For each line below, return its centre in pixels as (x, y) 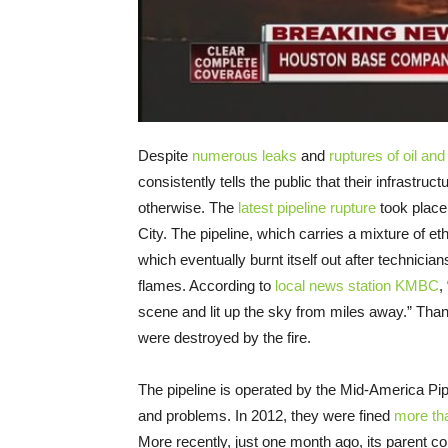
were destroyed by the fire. (224, 337)
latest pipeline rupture (307, 207)
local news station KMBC (357, 285)
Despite (165, 155)
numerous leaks (244, 155)
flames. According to (206, 285)
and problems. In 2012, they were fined (266, 415)
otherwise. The (188, 207)
